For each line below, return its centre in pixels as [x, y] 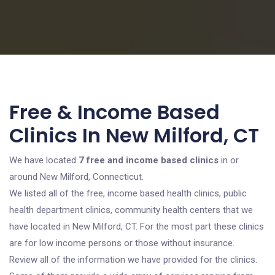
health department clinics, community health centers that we [131, 210]
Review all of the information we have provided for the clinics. [133, 260]
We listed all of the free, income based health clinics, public [128, 193]
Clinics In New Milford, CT [134, 135]
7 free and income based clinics [149, 160]
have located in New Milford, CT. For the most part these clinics [137, 227]
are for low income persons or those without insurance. [122, 243]
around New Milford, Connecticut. [76, 177]
